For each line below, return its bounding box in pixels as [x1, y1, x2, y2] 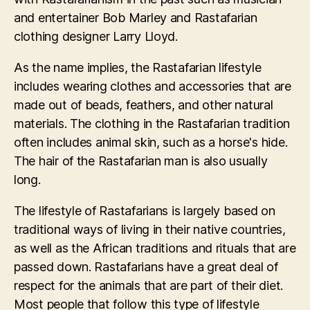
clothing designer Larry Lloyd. [14, 29, 178, 44]
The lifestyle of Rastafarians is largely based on [14, 203, 275, 219]
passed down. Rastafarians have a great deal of [14, 259, 278, 275]
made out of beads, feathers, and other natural [14, 98, 273, 113]
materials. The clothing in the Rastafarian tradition [14, 116, 290, 131]
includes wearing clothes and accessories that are [14, 79, 291, 94]
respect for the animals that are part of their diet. [14, 278, 283, 293]
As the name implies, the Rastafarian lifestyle [14, 60, 262, 75]
